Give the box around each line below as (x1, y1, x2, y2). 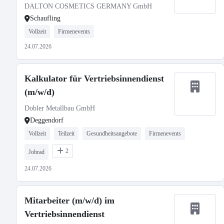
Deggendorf (30, 116, 63, 124)
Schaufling (30, 14, 60, 22)
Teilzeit (58, 130, 74, 137)
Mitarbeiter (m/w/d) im (24, 195, 114, 205)
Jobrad (28, 148, 44, 155)
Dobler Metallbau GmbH (24, 104, 95, 112)
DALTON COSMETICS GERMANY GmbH (24, 2, 152, 10)
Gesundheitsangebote (86, 130, 137, 137)
